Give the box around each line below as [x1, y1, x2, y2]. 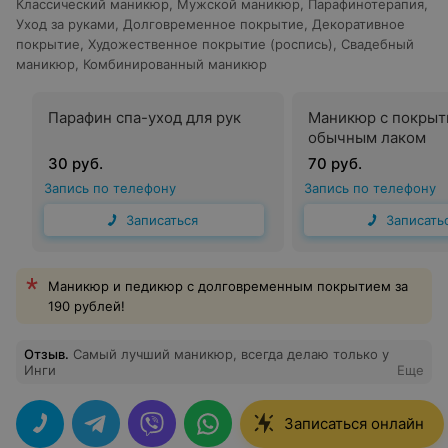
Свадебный [341, 36, 414, 52]
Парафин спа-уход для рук [48, 108, 241, 127]
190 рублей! [48, 298, 125, 314]
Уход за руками [16, 16, 115, 32]
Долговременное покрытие [123, 16, 304, 32]
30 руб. [48, 154, 103, 173]
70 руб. [308, 154, 362, 173]
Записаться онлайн [284, 414, 424, 433]
